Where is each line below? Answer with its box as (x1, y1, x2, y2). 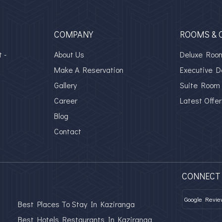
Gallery (54, 80, 77, 90)
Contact (54, 126, 82, 136)
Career (54, 95, 78, 106)
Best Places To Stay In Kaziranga (18, 199, 135, 209)
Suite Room (179, 80, 220, 90)
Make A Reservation (54, 64, 124, 75)
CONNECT (182, 170, 221, 182)
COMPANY (54, 28, 94, 40)
